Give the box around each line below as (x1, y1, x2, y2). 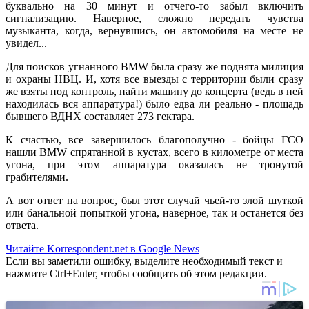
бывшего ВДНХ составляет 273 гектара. (6, 110, 195, 122)
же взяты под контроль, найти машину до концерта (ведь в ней (6, 85, 303, 97)
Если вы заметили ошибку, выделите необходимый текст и (6, 255, 283, 267)
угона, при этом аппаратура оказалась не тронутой (6, 158, 303, 170)
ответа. (6, 219, 39, 231)
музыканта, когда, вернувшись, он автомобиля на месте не (6, 24, 303, 37)
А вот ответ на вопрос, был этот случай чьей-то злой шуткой (6, 194, 303, 206)
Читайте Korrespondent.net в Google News (6, 242, 199, 255)
